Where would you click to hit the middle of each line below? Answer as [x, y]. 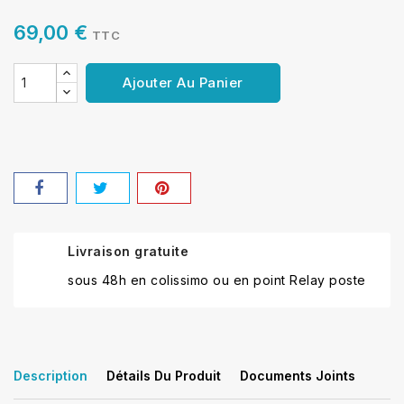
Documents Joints [298, 375]
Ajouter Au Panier [183, 82]
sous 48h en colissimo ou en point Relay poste [217, 280]
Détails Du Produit [164, 375]
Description [50, 375]
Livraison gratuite [128, 251]
